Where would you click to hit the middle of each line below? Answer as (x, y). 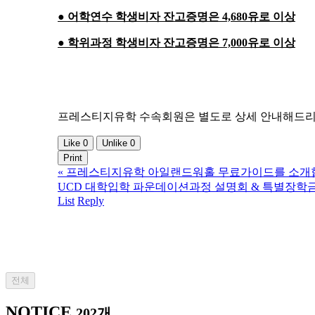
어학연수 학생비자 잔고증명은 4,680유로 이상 (181, 17)
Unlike (116, 143)
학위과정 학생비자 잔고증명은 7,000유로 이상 (181, 43)
